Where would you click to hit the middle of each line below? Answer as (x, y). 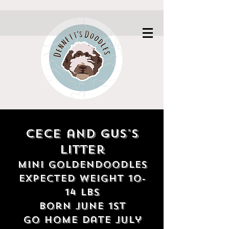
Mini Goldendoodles (82, 165)
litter (82, 150)
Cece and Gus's (82, 134)
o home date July (86, 220)
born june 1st (82, 206)
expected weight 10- (82, 178)
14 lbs (82, 192)
